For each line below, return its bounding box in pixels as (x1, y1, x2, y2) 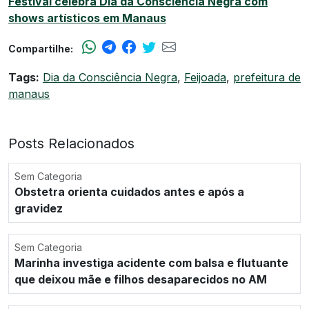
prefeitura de (233, 70, 301, 84)
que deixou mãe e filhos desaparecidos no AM (14, 272, 267, 286)
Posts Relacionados (8, 134, 134, 152)
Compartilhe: (8, 42, 73, 54)
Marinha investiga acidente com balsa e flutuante (14, 255, 288, 270)
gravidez (14, 201, 63, 215)
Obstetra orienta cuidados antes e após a (14, 184, 244, 199)
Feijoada (184, 70, 226, 84)
